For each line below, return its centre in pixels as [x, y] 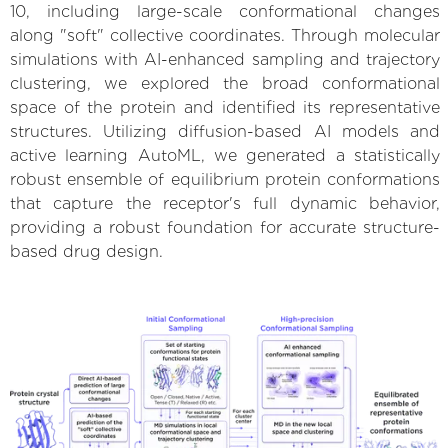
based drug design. [86, 251]
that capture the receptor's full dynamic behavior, [225, 203]
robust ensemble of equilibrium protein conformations [225, 179]
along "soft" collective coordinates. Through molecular [225, 35]
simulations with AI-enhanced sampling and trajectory [225, 59]
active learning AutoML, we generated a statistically [225, 155]
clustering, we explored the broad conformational [225, 83]
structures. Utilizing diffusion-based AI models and [225, 131]
